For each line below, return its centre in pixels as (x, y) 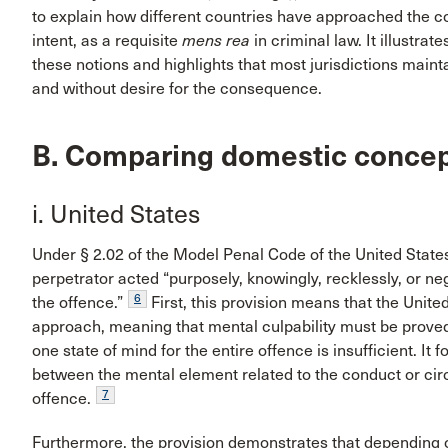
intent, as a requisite (107, 41)
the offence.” (77, 303)
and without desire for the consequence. (177, 89)
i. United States (116, 214)
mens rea (216, 41)
